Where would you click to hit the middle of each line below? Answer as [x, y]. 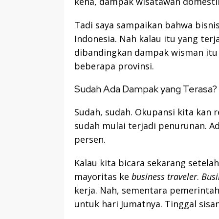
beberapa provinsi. [114, 66]
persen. [90, 140]
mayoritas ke [103, 177]
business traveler [164, 177]
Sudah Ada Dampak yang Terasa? [146, 89]
